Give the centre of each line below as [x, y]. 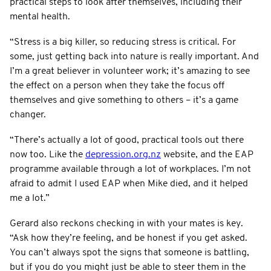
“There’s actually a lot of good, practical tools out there [127, 140]
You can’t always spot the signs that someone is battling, [129, 253]
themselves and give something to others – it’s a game [124, 100]
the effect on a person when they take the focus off [117, 86]
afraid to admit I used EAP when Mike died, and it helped [129, 184]
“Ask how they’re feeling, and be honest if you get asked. [129, 238]
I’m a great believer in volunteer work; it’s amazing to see [130, 71]
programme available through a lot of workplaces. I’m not [130, 169]
